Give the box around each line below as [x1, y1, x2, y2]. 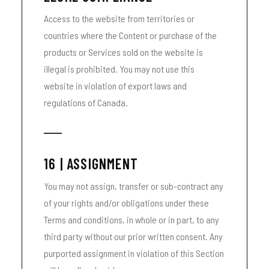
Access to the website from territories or [44, 13, 195, 24]
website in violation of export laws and [44, 80, 187, 91]
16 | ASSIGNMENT [44, 155, 138, 172]
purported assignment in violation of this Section [44, 247, 224, 259]
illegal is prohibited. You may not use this [44, 63, 195, 74]
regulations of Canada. [44, 97, 128, 108]
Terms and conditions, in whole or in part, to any [44, 214, 219, 225]
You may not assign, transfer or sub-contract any [44, 180, 223, 192]
